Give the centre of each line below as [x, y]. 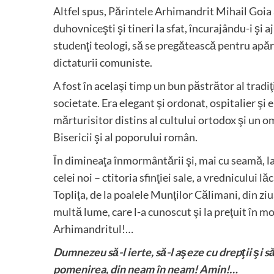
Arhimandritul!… [93, 229]
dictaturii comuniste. [103, 63]
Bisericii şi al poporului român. [125, 137]
